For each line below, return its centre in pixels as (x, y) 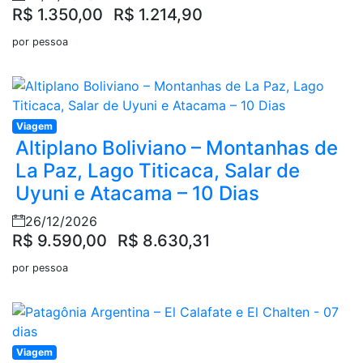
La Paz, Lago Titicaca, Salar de (158, 171)
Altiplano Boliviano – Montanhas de (177, 148)
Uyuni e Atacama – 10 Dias (137, 194)
